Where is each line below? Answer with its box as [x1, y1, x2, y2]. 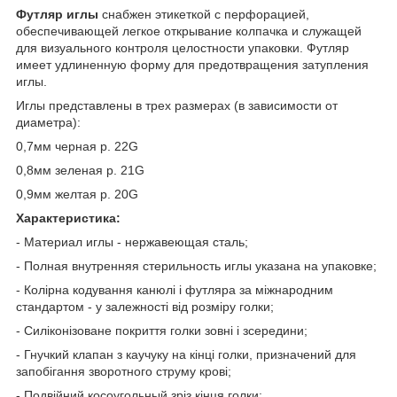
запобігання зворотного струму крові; [16, 363, 231, 378]
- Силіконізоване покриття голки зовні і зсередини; [16, 323, 307, 338]
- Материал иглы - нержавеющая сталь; [16, 234, 252, 249]
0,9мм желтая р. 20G [16, 186, 138, 201]
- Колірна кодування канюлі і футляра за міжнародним [16, 282, 333, 297]
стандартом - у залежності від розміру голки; [16, 299, 274, 314]
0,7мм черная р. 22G [16, 138, 138, 153]
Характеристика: [16, 210, 121, 225]
